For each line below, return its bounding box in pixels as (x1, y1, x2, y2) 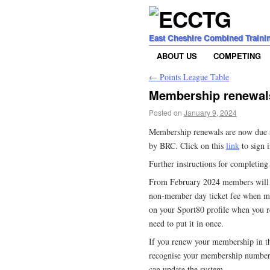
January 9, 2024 (184, 107, 237, 118)
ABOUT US (157, 50, 197, 62)
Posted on (149, 107, 182, 118)
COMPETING (213, 50, 261, 62)
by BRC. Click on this (149, 140, 226, 152)
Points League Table (157, 71, 229, 83)
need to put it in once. (149, 218, 224, 230)
